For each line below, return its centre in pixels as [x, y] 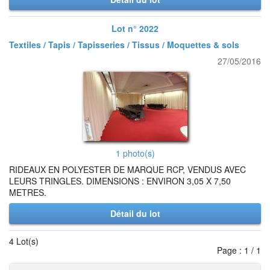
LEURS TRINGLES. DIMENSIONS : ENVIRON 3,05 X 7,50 [120, 181]
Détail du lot [135, 213]
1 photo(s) [135, 153]
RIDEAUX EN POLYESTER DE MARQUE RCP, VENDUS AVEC [127, 169]
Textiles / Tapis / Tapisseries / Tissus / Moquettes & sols [124, 45]
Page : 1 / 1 [239, 250]
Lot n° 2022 [135, 28]
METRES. [28, 192]
